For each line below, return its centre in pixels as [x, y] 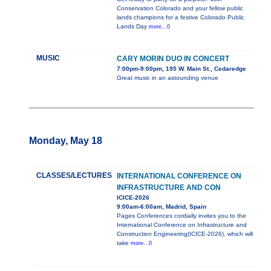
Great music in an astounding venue [168, 78]
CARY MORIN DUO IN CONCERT [173, 59]
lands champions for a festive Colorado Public [181, 18]
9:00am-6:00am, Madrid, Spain [162, 207]
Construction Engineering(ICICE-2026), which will [185, 234]
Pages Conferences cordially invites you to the [181, 216]
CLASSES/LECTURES [74, 176]
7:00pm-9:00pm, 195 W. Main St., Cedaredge [181, 69]
